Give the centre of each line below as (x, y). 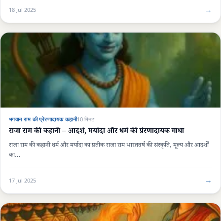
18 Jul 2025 (22, 9)
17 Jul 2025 (22, 180)
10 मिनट (86, 119)
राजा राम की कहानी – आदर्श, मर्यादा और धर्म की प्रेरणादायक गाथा (96, 132)
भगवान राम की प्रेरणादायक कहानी (43, 119)
